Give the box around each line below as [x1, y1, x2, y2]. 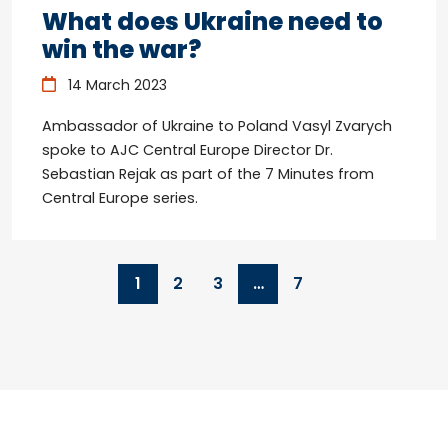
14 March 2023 [63, 74, 167, 95]
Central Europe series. [42, 187, 198, 208]
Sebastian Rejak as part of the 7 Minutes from [42, 163, 374, 184]
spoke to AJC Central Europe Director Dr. [42, 139, 333, 160]
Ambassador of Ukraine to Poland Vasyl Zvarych [42, 115, 392, 136]
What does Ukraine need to [42, 4, 383, 38]
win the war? [42, 32, 201, 66]
